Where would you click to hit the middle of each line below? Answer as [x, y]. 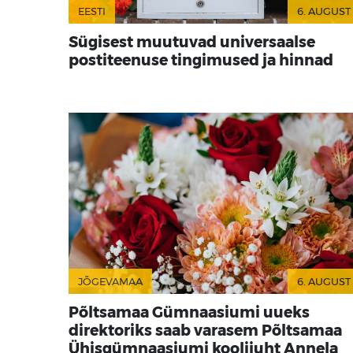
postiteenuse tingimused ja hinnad [201, 60]
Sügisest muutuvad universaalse [192, 42]
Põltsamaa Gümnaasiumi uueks [189, 312]
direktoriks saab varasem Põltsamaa [205, 331]
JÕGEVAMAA [110, 282]
